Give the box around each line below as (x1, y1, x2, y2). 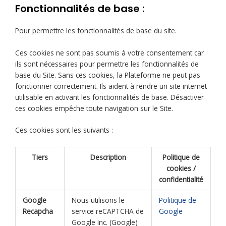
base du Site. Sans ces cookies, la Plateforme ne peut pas (15, 70, 200, 80)
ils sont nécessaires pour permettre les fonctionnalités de (15, 59, 199, 69)
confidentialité (159, 175, 203, 185)
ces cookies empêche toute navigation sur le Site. (15, 103, 173, 113)
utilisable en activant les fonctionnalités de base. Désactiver (15, 92, 204, 102)
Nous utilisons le (71, 195, 125, 205)
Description (90, 152, 126, 162)
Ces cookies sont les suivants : (15, 125, 113, 135)
